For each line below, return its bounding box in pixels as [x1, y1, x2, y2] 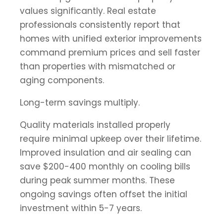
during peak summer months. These [20, 174, 175, 186]
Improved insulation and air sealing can [20, 146, 191, 159]
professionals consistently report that [20, 18, 180, 31]
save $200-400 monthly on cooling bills [20, 160, 190, 172]
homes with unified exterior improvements [20, 32, 202, 45]
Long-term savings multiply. [20, 96, 140, 109]
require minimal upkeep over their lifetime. [20, 132, 201, 145]
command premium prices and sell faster [20, 46, 200, 58]
